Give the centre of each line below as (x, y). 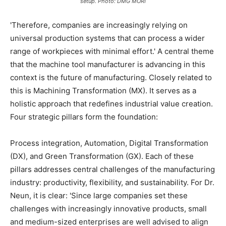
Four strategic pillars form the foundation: (84, 117)
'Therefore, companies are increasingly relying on (99, 25)
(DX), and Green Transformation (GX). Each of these (102, 156)
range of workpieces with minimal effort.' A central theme (112, 51)
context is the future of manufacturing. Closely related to (111, 78)
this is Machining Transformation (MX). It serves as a (103, 91)
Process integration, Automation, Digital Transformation (109, 143)
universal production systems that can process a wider (107, 38)
